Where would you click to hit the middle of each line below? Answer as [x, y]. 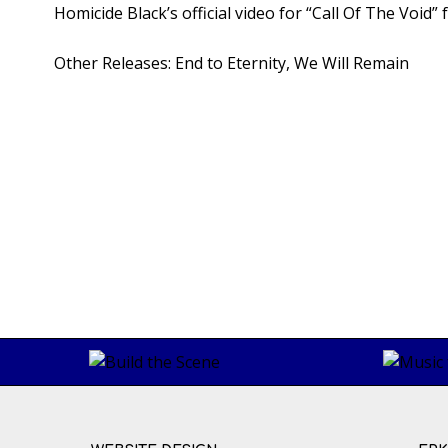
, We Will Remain [347, 63]
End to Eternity [230, 63]
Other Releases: [114, 63]
